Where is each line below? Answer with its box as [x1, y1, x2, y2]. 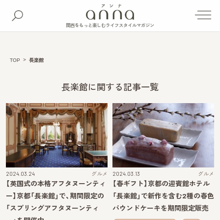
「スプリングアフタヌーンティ [6, 204, 99, 213]
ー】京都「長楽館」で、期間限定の [6, 192, 104, 200]
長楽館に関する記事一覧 [61, 82, 159, 92]
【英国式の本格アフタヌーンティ [6, 179, 106, 188]
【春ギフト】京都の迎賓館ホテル [112, 179, 210, 188]
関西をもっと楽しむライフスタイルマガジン [65, 22, 155, 29]
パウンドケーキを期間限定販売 [112, 204, 209, 213]
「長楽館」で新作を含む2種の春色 [112, 192, 214, 200]
